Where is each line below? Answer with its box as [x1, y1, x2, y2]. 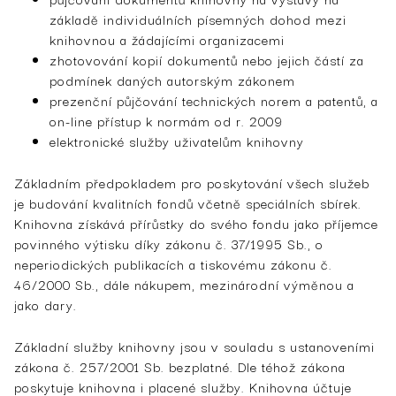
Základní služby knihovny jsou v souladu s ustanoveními [14, 335, 375, 356]
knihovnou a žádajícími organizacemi [49, 28, 285, 49]
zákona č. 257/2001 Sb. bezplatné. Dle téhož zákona [14, 355, 346, 377]
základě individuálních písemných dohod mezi [49, 8, 346, 29]
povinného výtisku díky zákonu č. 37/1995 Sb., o [14, 232, 324, 254]
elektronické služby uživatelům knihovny [49, 130, 304, 151]
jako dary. [14, 293, 77, 315]
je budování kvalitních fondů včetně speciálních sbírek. [14, 192, 362, 213]
